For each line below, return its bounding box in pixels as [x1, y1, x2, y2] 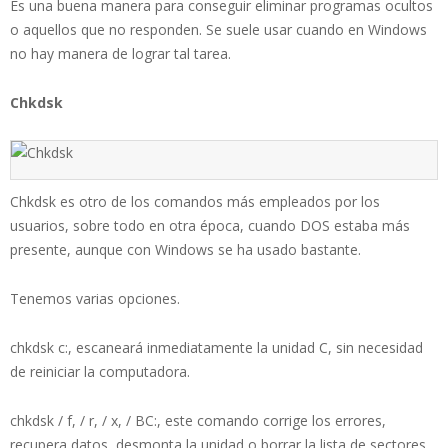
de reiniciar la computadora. [10, 361, 190, 381]
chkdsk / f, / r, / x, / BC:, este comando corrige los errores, [10, 410, 386, 430]
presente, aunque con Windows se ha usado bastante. [10, 239, 361, 259]
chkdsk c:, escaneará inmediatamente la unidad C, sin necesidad [10, 337, 423, 357]
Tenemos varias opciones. [10, 288, 180, 308]
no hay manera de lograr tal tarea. [10, 43, 231, 63]
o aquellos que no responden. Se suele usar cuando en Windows [10, 19, 427, 39]
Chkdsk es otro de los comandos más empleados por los [10, 191, 380, 211]
